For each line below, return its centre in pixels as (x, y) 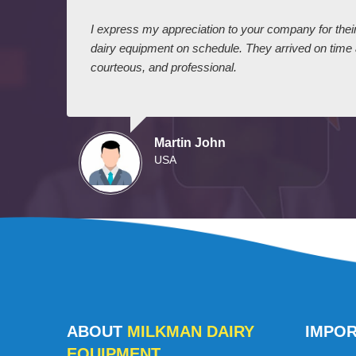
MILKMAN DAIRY (191, 331)
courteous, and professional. (164, 67)
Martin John (190, 143)
